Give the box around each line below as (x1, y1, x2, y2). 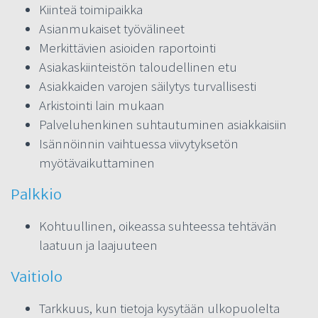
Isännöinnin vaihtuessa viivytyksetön (39, 134, 238, 152)
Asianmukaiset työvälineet (39, 19, 185, 37)
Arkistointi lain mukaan (39, 96, 165, 114)
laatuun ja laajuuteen (39, 236, 158, 253)
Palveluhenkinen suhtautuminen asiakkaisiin (39, 115, 287, 133)
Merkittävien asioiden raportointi (39, 38, 216, 56)
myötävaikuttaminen (39, 153, 155, 171)
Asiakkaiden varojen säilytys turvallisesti (39, 77, 256, 94)
